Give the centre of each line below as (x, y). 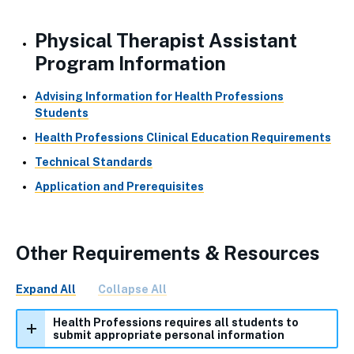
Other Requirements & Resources (168, 252)
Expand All (46, 289)
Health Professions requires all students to (176, 322)
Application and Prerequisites (119, 186)
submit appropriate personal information (169, 335)
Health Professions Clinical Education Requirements (183, 137)
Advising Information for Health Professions (159, 96)
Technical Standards (94, 162)
